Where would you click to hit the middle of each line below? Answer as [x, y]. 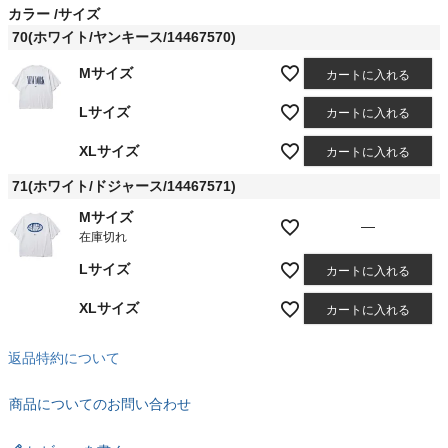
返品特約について [64, 357]
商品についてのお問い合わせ [100, 403]
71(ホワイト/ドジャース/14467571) [124, 186]
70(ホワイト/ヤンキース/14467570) [124, 37]
